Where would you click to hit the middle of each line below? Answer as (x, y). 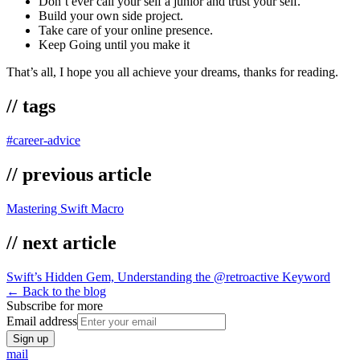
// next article (61, 242)
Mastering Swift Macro (65, 208)
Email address (42, 321)
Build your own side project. (111, 16)
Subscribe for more (55, 305)
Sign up (31, 338)
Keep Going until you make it (114, 45)
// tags (31, 106)
